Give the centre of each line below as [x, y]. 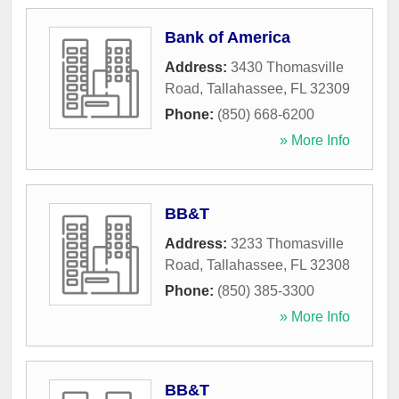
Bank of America [228, 38]
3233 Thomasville [287, 244]
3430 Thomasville [287, 68]
